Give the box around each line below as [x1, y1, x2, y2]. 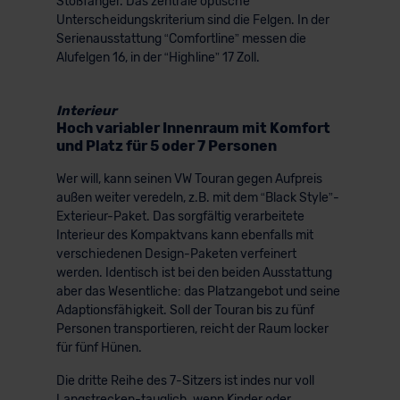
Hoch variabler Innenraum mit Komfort [55, 119, 330, 137]
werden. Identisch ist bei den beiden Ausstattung [55, 264, 332, 280]
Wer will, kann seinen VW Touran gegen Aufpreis [55, 171, 322, 187]
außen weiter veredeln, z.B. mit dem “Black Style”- [55, 189, 339, 205]
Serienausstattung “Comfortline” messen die [55, 30, 306, 46]
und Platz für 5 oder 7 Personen [55, 137, 277, 154]
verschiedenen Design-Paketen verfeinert [55, 246, 296, 262]
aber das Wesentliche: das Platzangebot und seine [55, 283, 340, 299]
